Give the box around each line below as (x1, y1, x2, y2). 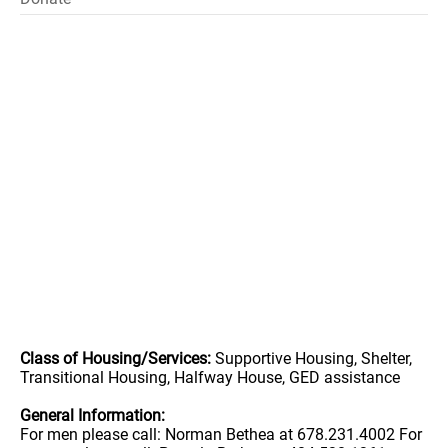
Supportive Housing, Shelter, (211, 349, 412, 368)
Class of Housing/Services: (20, 349, 211, 368)
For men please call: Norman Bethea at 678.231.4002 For (20, 425, 422, 444)
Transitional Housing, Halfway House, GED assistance (20, 368, 400, 387)
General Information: (20, 406, 165, 425)
